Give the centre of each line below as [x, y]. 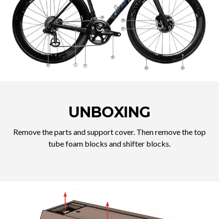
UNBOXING [109, 112]
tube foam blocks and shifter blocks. [109, 143]
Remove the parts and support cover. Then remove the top [109, 131]
